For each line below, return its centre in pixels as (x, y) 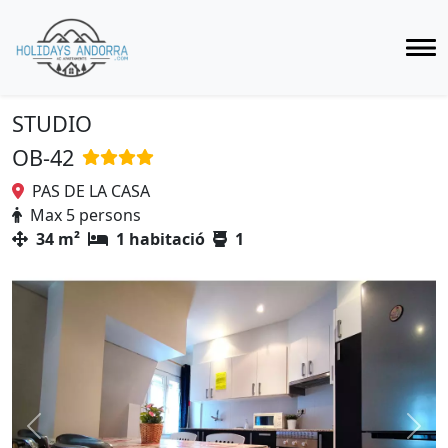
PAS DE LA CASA (87, 191)
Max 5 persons (81, 215)
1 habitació (156, 239)
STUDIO (52, 123)
